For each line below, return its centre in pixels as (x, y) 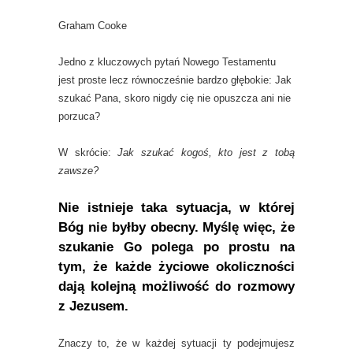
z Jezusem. (93, 307)
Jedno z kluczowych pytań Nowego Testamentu (167, 62)
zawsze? (78, 171)
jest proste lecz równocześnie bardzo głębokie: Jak (175, 80)
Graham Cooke (93, 26)
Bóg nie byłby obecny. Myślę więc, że (176, 228)
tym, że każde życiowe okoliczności (176, 267)
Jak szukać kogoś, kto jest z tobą (203, 153)
